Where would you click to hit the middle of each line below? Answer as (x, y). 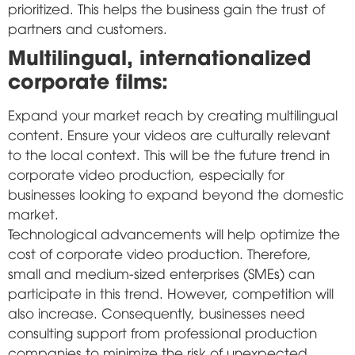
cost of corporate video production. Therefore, (160, 253)
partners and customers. (88, 28)
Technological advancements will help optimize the (174, 233)
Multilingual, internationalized (159, 55)
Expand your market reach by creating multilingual (173, 114)
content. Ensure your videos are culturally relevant (169, 134)
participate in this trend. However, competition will (171, 292)
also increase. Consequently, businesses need (157, 312)
